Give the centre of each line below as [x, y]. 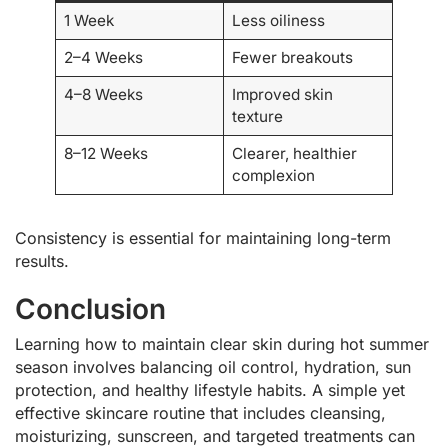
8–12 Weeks [105, 154]
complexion [273, 176]
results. [42, 261]
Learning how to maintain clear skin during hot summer [222, 344]
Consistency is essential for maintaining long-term [203, 238]
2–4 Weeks [103, 58]
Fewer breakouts [292, 58]
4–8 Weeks [103, 95]
